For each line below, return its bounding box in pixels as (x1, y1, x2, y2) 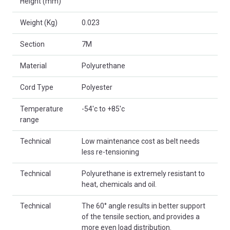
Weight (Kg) (20, 18, 57, 27)
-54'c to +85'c (82, 105, 125, 113)
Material (20, 62, 47, 70)
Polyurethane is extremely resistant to (82, 169, 205, 178)
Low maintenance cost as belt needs (82, 137, 200, 146)
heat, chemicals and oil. (82, 180, 157, 189)
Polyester (82, 83, 112, 92)
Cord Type (20, 83, 53, 92)
